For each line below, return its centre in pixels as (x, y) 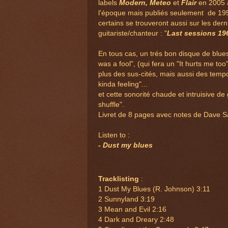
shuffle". (111, 105)
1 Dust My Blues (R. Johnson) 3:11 (154, 189)
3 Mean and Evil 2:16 (132, 210)
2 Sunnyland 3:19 (126, 199)
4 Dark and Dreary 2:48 (136, 220)
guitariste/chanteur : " (133, 34)
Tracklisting (120, 179)
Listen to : (114, 135)
